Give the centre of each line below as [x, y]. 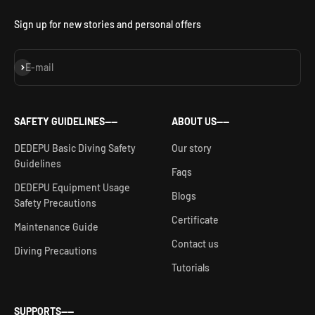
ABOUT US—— [200, 121]
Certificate [195, 220]
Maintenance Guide [56, 227]
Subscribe [36, 66]
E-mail [39, 67]
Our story [192, 148]
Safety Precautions [55, 203]
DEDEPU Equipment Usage [72, 187]
